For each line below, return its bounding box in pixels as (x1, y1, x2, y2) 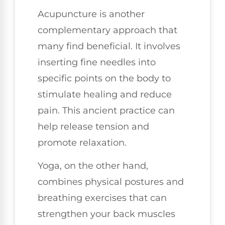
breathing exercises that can (38, 192, 167, 204)
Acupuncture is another (38, 8, 145, 20)
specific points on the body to (38, 72, 171, 84)
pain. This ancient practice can (38, 104, 175, 116)
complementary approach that (38, 24, 177, 36)
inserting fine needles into (38, 56, 156, 68)
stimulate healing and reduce (38, 88, 172, 100)
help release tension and (38, 121, 149, 132)
